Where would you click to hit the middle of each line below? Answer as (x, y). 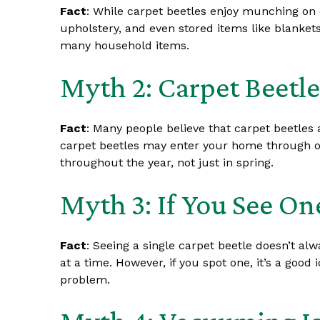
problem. (85, 279)
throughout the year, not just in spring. (167, 162)
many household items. (125, 45)
